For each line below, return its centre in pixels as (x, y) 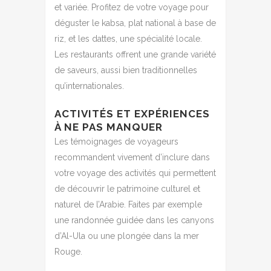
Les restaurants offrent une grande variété (135, 54)
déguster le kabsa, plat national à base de (135, 23)
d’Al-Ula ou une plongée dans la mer (127, 236)
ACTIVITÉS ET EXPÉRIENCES (132, 113)
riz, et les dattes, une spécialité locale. (128, 38)
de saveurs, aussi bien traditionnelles (126, 70)
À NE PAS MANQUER (109, 127)
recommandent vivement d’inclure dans (132, 157)
